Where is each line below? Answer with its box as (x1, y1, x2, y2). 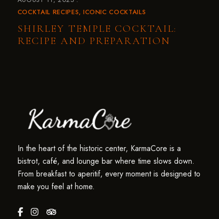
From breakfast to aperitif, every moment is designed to (17, 168, 200, 179)
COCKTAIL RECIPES (17, 7, 79, 17)
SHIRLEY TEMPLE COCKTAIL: (17, 22, 177, 35)
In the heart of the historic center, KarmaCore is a (17, 142, 181, 154)
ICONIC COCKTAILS (83, 7, 146, 17)
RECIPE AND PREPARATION (17, 34, 171, 47)
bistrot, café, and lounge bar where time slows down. (17, 155, 195, 167)
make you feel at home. (17, 180, 95, 192)
